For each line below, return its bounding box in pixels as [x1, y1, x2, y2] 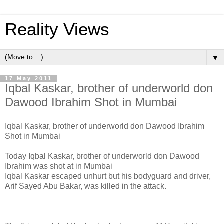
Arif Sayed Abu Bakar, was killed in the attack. [5, 181, 166, 190]
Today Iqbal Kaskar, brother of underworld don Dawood [5, 151, 199, 160]
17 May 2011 [5, 75, 52, 81]
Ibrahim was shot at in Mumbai [5, 161, 112, 170]
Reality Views [5, 20, 109, 39]
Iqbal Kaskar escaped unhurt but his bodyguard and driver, [5, 171, 211, 180]
